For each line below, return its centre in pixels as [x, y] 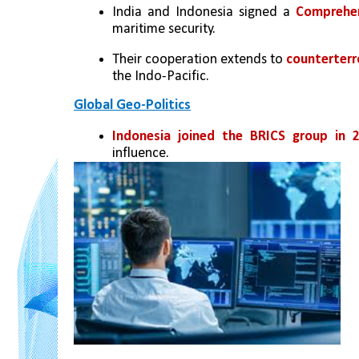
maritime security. [164, 29]
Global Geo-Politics [132, 106]
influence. [141, 153]
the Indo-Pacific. [161, 77]
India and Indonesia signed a [204, 12]
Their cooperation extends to [199, 60]
